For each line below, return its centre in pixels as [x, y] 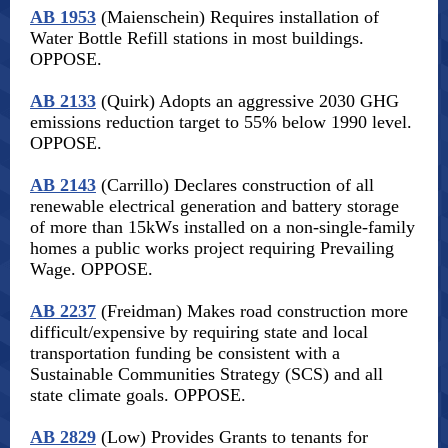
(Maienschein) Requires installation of [237, 17]
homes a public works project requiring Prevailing [212, 248]
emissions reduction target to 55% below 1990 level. [221, 122]
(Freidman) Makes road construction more [252, 311]
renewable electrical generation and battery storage [214, 206]
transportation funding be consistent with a [185, 353]
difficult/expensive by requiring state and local [199, 332]
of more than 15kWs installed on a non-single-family [222, 227]
